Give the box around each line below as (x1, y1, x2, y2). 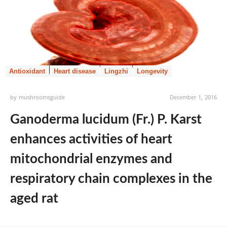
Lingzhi (104, 67, 128, 75)
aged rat (10, 192, 58, 205)
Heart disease (54, 67, 96, 75)
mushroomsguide (19, 93, 65, 101)
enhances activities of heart (10, 133, 172, 146)
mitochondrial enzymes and (10, 153, 172, 166)
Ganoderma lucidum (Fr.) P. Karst (10, 113, 202, 126)
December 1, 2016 (169, 93, 217, 101)
